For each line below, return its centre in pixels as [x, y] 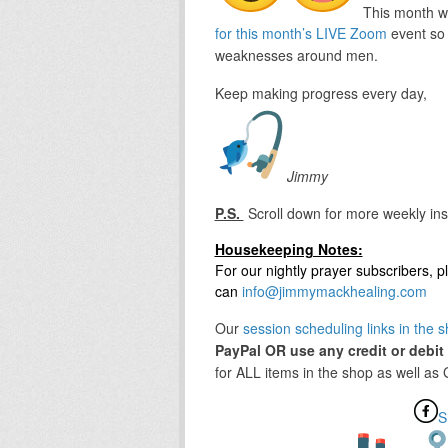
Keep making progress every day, [320, 92]
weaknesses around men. [296, 55]
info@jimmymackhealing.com [334, 290]
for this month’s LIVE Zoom [300, 33]
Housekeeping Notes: [288, 248]
